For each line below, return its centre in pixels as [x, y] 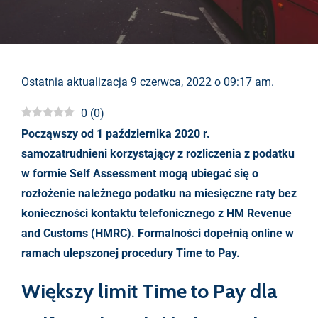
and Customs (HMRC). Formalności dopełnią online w [158, 233]
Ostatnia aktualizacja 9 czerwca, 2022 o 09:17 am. [148, 82]
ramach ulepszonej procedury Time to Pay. [131, 253]
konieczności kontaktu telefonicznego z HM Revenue [157, 213]
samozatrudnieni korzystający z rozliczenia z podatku [158, 154]
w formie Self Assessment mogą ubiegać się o [140, 174]
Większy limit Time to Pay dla [149, 291]
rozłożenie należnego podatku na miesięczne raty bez [159, 193]
